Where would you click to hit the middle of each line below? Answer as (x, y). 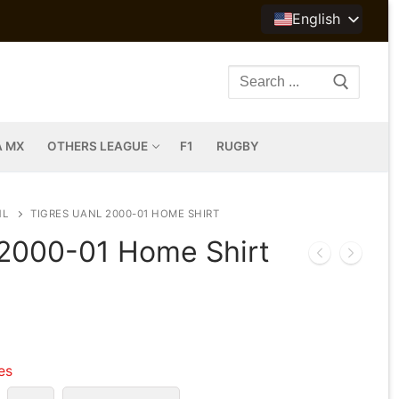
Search (251, 81)
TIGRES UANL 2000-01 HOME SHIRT (125, 213)
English (316, 19)
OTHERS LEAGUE (98, 146)
